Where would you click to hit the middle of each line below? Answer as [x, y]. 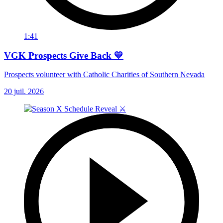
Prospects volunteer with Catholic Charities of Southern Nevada [104, 75]
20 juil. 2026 [24, 92]
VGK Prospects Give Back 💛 [64, 55]
